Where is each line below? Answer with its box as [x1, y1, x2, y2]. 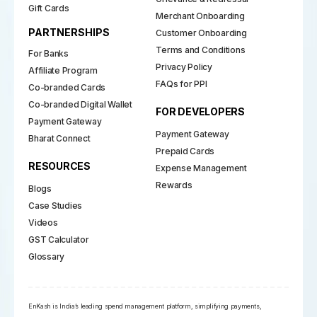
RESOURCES [28, 159, 91, 172]
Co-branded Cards [28, 81, 105, 93]
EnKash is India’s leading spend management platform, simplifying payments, [28, 301, 262, 310]
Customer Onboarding [156, 27, 247, 38]
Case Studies [28, 200, 82, 211]
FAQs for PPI [156, 78, 207, 89]
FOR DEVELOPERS [156, 105, 245, 117]
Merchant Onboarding [156, 10, 245, 21]
